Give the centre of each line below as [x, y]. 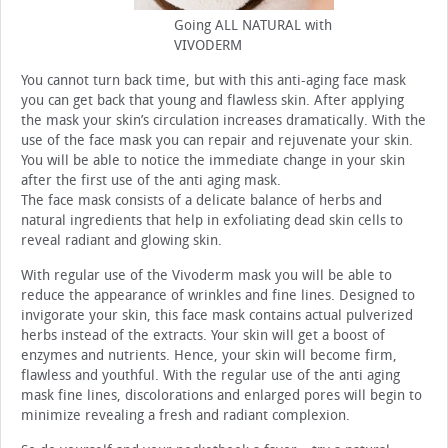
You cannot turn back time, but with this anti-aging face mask [213, 81]
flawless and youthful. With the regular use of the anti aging [210, 376]
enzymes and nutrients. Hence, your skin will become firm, [209, 356]
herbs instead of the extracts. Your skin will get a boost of [203, 336]
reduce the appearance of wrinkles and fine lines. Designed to [218, 296]
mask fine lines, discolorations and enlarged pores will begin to [221, 396]
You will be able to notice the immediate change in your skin [213, 161]
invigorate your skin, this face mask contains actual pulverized [217, 316]
